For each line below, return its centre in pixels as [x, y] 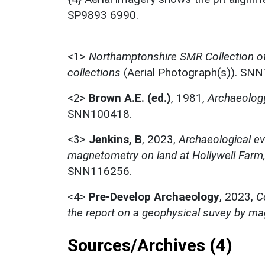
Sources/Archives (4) [150, 245]
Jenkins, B [115, 139]
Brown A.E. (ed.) [130, 98]
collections [94, 72]
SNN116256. [100, 171]
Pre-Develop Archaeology [154, 196]
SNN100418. [100, 114]
